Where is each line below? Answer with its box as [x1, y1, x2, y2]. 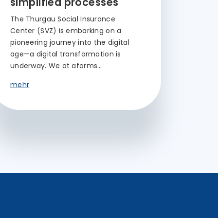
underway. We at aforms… [10, 61, 102, 71]
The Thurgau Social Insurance [10, 14, 115, 24]
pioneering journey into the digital [10, 37, 129, 47]
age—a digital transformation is [10, 49, 121, 59]
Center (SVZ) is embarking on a [10, 26, 122, 36]
